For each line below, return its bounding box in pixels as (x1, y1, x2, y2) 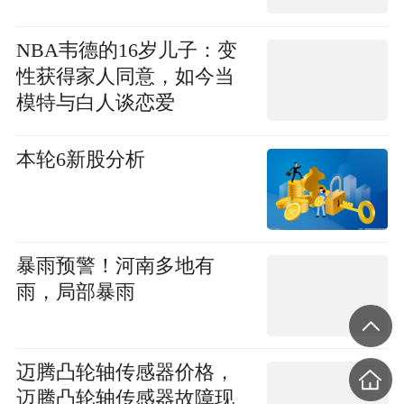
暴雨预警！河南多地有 (15, 255, 215, 277)
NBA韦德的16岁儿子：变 (15, 39, 237, 61)
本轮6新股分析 (15, 148, 145, 170)
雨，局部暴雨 (15, 281, 135, 303)
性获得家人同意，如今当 (15, 65, 234, 87)
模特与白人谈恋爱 (15, 91, 175, 114)
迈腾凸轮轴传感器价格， (15, 362, 234, 384)
